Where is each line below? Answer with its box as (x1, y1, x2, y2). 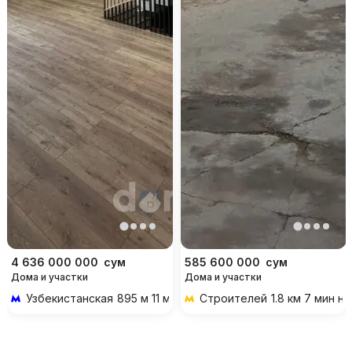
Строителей (199, 291, 267, 306)
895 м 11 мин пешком (116, 291, 229, 306)
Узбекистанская (25, 291, 113, 306)
